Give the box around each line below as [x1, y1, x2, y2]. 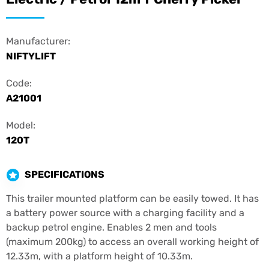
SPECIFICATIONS [25, 169, 104, 181]
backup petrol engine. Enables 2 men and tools [6, 221, 217, 233]
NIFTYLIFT [6, 50, 56, 62]
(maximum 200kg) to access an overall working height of [6, 235, 259, 247]
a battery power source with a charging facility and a [6, 207, 244, 219]
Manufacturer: [6, 35, 70, 47]
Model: [6, 119, 35, 131]
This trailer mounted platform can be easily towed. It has [6, 192, 259, 204]
